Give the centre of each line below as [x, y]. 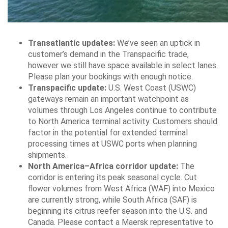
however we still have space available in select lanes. [123, 65]
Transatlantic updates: [72, 43]
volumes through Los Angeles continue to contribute [122, 110]
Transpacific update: [67, 88]
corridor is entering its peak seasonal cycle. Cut [112, 177]
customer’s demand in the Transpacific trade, [108, 54]
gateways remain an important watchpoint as [108, 99]
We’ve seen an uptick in [158, 43]
